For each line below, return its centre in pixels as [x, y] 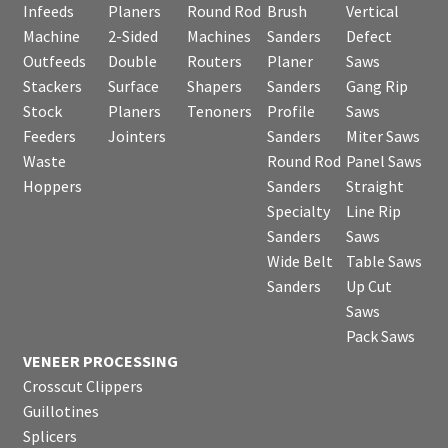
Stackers [52, 85]
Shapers [215, 85]
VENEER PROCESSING [100, 360]
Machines [219, 35]
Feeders [49, 135]
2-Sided [132, 35]
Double [132, 60]
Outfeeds [54, 60]
